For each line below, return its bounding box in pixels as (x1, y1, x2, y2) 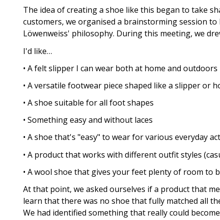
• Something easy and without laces (23, 114, 153, 126)
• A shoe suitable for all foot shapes (23, 97, 154, 109)
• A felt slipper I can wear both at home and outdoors (23, 62, 218, 74)
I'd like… (23, 45, 52, 56)
